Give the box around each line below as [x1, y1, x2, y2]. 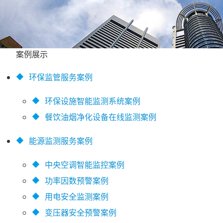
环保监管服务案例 [29, 72, 93, 83]
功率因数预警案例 [45, 175, 109, 186]
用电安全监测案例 [45, 191, 109, 202]
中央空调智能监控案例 [45, 159, 124, 170]
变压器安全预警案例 [45, 207, 116, 218]
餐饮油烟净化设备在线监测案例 [45, 111, 156, 122]
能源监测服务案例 [29, 135, 93, 146]
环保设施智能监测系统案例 [45, 96, 140, 107]
